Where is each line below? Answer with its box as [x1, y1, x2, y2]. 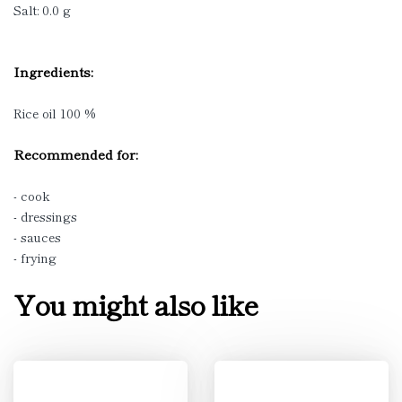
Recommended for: [13, 144, 138, 163]
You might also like [13, 284, 258, 324]
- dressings [13, 207, 77, 225]
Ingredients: [13, 62, 93, 81]
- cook [13, 187, 50, 205]
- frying [13, 249, 57, 267]
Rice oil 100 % [13, 104, 96, 122]
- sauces [13, 228, 61, 246]
